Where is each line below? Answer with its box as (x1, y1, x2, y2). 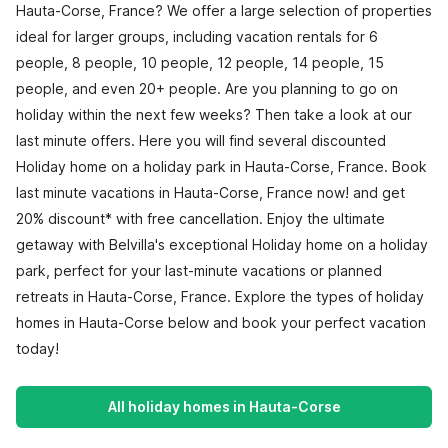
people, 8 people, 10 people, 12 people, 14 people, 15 (16, 54, 384, 71)
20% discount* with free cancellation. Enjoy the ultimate (16, 210, 385, 227)
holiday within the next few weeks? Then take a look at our (16, 106, 412, 123)
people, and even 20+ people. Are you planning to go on (16, 80, 398, 97)
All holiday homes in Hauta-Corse (107, 398, 341, 415)
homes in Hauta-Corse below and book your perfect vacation (16, 314, 426, 331)
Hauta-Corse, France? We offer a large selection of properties (16, 2, 432, 19)
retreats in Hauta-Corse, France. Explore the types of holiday (16, 288, 424, 305)
